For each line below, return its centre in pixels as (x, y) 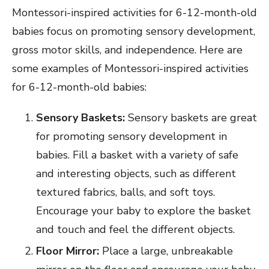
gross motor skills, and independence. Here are (127, 50)
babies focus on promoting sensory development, (134, 32)
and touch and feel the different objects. (135, 230)
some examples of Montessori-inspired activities (130, 69)
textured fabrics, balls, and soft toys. (125, 192)
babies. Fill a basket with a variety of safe (137, 155)
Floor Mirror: (68, 251)
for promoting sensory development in (131, 137)
